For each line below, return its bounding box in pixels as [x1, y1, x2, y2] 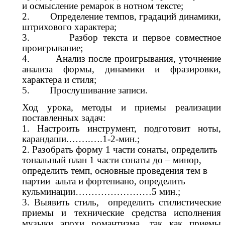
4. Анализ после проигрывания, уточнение [22, 53, 221, 64]
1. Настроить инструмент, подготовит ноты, [22, 123, 221, 134]
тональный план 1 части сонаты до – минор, [22, 154, 201, 165]
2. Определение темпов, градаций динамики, [22, 11, 221, 22]
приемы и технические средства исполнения [22, 207, 221, 218]
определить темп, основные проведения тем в [22, 165, 207, 176]
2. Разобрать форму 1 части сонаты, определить [22, 144, 217, 155]
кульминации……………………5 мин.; [22, 186, 180, 197]
